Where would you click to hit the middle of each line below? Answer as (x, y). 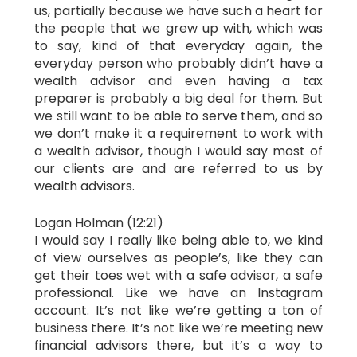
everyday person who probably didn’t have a (178, 64)
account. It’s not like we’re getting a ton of (178, 311)
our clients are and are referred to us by (178, 169)
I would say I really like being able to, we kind (178, 241)
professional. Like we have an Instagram (178, 293)
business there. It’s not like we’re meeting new (178, 328)
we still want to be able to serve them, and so (178, 116)
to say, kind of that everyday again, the (178, 46)
